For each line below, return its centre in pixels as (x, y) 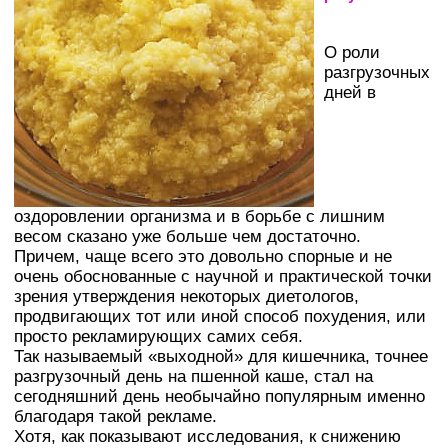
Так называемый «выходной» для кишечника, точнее (221, 356)
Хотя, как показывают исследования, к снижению (207, 436)
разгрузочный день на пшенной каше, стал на (193, 376)
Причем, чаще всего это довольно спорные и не (203, 256)
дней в (350, 92)
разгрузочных (377, 72)
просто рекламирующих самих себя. (158, 336)
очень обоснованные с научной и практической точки (223, 276)
